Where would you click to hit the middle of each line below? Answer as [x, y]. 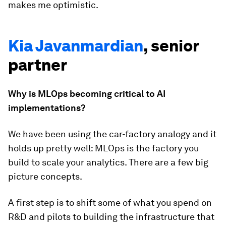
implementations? [47, 108]
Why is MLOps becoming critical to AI [87, 94]
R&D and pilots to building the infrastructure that [111, 217]
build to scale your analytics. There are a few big [108, 162]
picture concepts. [45, 177]
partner [38, 65]
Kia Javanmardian [76, 46]
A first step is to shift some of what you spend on [110, 203]
